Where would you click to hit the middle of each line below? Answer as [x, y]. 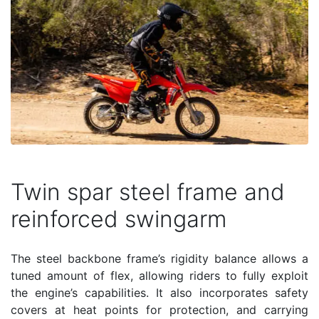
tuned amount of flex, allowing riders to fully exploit [159, 275]
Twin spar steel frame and [148, 192]
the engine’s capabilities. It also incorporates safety [159, 292]
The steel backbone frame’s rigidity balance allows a [159, 258]
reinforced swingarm [119, 219]
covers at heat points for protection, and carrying [159, 309]
